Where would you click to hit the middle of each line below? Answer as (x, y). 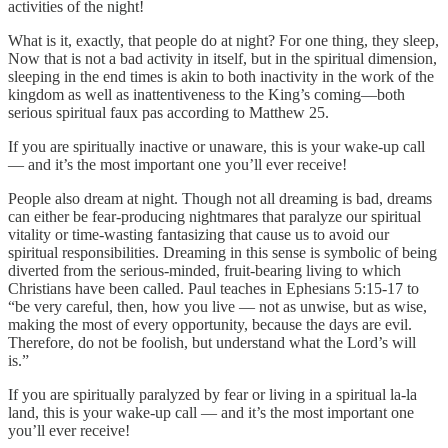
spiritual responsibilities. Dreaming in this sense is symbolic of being (222, 252)
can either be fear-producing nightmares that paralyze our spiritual (214, 216)
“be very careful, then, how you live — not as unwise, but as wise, (217, 306)
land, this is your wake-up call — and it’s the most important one (211, 412)
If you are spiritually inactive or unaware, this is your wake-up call (216, 146)
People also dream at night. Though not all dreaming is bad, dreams (220, 198)
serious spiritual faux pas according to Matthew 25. (168, 112)
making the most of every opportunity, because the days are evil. (210, 324)
